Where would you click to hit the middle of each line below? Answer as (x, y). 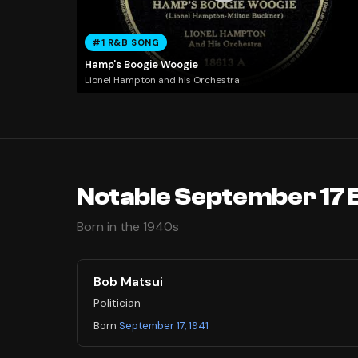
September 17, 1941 (164, 326)
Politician (117, 303)
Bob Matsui (128, 282)
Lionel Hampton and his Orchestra (162, 80)
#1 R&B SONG (126, 43)
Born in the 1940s (128, 227)
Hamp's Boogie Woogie (141, 64)
